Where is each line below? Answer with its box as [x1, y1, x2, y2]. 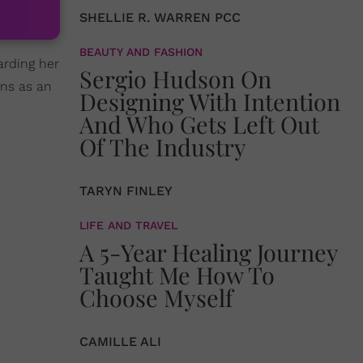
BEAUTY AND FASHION [79, 45, 203, 58]
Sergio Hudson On [79, 63, 271, 94]
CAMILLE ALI [79, 334, 161, 349]
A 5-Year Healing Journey [79, 237, 338, 267]
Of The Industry [79, 131, 246, 162]
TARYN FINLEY [79, 183, 173, 199]
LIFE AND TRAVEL [79, 219, 177, 232]
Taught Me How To [79, 259, 275, 290]
